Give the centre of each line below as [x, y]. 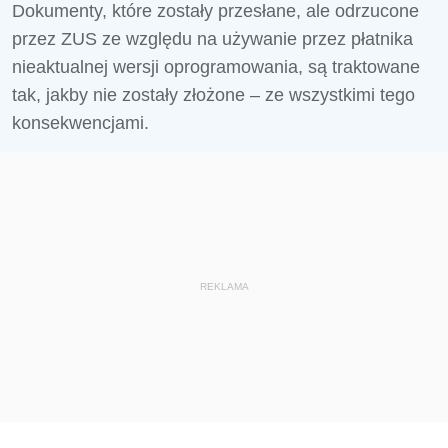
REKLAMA [224, 286]
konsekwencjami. [80, 123]
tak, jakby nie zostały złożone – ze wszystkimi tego [213, 95]
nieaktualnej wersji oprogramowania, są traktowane [216, 67]
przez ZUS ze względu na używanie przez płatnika [212, 39]
